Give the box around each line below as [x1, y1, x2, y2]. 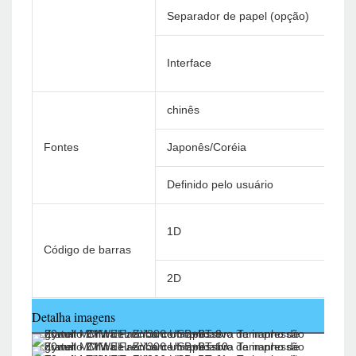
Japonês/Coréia [167, 141, 246, 154]
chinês [167, 103, 199, 117]
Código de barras [44, 243, 131, 257]
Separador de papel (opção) [167, 10, 309, 23]
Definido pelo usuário [167, 178, 273, 192]
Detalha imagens [32, 308, 115, 326]
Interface [167, 56, 211, 70]
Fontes [44, 141, 79, 154]
